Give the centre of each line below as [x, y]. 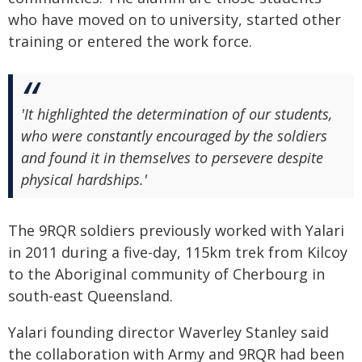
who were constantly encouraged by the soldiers [174, 136]
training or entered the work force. [130, 41]
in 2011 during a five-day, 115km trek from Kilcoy [178, 252]
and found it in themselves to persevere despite [172, 158]
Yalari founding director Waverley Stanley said [168, 332]
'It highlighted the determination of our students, [177, 114]
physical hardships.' [84, 179]
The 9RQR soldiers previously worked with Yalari [176, 230]
